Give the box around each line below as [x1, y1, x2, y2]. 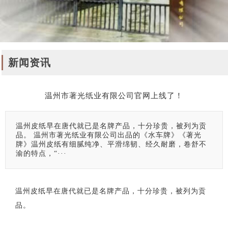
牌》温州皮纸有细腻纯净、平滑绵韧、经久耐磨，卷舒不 [16, 140, 207, 148]
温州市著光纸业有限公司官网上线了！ [45, 91, 183, 100]
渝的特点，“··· [16, 149, 67, 157]
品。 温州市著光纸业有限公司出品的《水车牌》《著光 [16, 131, 202, 139]
